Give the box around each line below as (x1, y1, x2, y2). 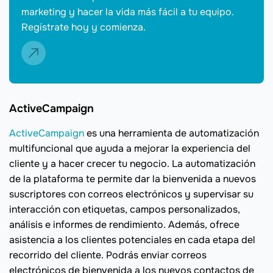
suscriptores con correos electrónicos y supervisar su (9, 188, 253, 200)
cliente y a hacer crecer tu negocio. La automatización (9, 157, 255, 170)
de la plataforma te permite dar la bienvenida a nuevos (9, 172, 256, 185)
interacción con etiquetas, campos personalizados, (9, 203, 240, 216)
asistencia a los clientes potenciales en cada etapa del (9, 233, 255, 246)
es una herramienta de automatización (84, 127, 259, 140)
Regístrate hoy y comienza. (21, 21, 146, 34)
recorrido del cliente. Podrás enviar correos (9, 249, 207, 261)
